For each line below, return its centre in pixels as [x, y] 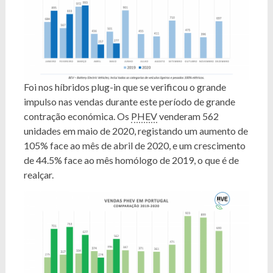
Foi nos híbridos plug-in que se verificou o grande [125, 87]
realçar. [38, 175]
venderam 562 [188, 116]
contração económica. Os [77, 116]
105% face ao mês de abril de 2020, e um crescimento [134, 145]
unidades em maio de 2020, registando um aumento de [136, 131]
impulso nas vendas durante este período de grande [129, 101]
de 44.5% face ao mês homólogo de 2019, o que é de [131, 160]
